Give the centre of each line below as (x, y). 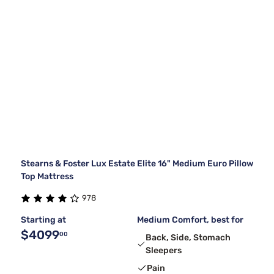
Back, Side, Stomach (188, 237)
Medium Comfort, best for (190, 220)
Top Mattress (47, 176)
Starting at (43, 220)
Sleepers (164, 250)
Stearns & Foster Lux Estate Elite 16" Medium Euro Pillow (137, 163)
